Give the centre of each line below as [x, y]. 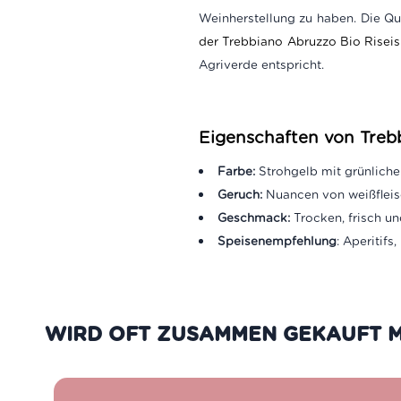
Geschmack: [255, 217]
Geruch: [241, 194]
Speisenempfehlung [277, 240]
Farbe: [236, 171]
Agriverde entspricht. [261, 64]
